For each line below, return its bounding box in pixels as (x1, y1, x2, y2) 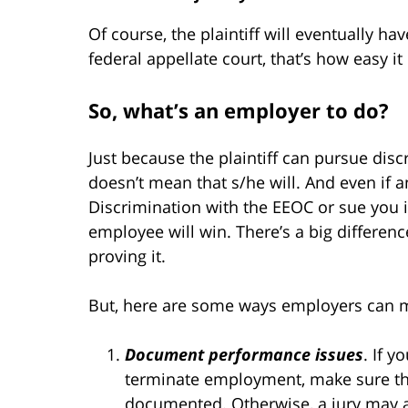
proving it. (88, 244, 166, 267)
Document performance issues (125, 342, 363, 365)
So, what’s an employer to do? (88, 96, 389, 124)
